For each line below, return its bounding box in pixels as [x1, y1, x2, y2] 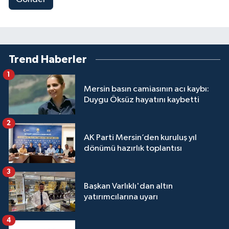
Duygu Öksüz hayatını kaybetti [84, 96, 199, 105]
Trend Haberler [9, 54, 87, 65]
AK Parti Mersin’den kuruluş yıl [84, 133, 197, 143]
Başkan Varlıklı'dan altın [84, 182, 173, 191]
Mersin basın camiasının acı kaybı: [84, 85, 209, 94]
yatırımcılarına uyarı [84, 193, 158, 202]
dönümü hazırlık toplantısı [84, 144, 182, 153]
